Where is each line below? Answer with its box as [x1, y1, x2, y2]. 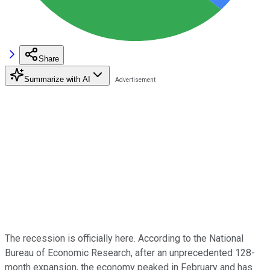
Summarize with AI [24, 74, 90, 84]
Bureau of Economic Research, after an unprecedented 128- [5, 246, 255, 259]
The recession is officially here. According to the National [5, 232, 243, 244]
